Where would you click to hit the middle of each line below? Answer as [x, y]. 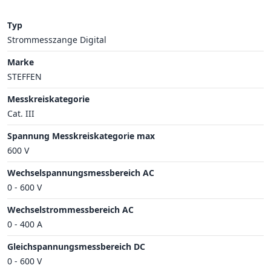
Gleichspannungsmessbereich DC [76, 246]
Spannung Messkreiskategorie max [81, 135]
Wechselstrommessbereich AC [70, 209]
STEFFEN [24, 76]
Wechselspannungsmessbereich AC [81, 172]
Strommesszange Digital [57, 39]
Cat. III [21, 113]
